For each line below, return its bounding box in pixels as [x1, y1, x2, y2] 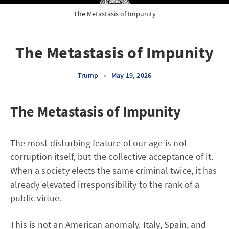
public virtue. [10, 192, 62, 204]
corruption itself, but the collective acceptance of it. [10, 151, 214, 163]
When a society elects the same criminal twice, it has [10, 165, 217, 176]
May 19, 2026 [111, 71, 152, 80]
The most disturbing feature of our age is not [10, 137, 188, 149]
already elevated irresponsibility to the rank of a [10, 178, 200, 190]
